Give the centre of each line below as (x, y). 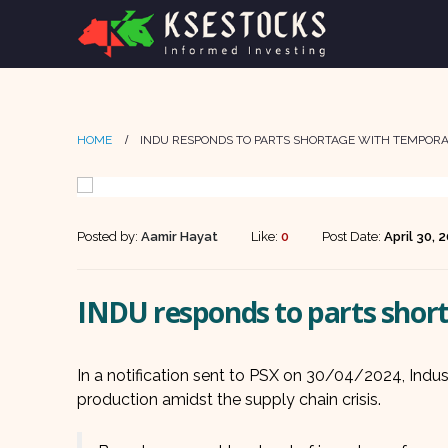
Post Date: (353, 236)
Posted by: (109, 236)
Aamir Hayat (179, 236)
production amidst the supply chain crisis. (229, 399)
